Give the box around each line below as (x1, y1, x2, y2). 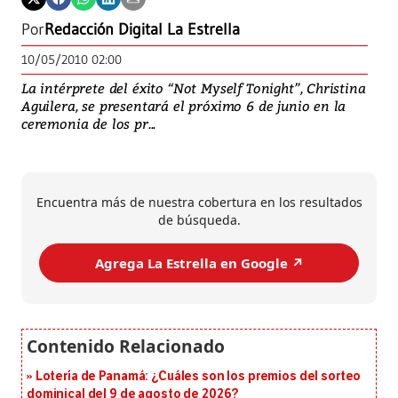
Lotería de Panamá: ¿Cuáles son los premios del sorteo (35, 369, 362, 385)
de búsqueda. (157, 211, 241, 229)
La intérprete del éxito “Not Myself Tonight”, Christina (21, 79, 366, 98)
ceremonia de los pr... (21, 115, 156, 133)
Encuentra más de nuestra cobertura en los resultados (36, 194, 362, 211)
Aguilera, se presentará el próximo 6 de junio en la (21, 97, 346, 115)
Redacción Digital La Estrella (44, 20, 240, 40)
